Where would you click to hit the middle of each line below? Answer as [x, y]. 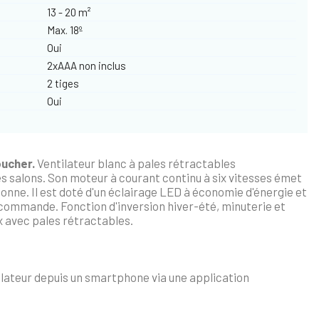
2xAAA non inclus [87, 65]
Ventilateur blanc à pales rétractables [136, 163]
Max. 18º [65, 30]
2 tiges [63, 83]
